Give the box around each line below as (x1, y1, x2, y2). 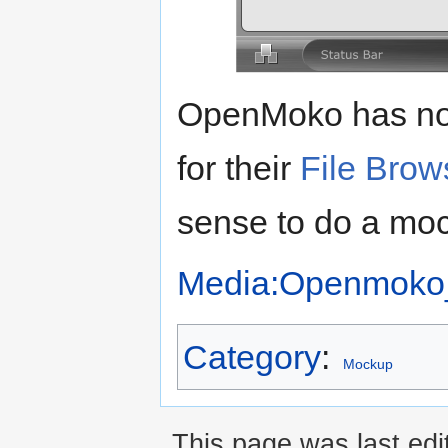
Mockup (342, 356, 393, 373)
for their (177, 149, 300, 188)
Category (183, 338, 321, 377)
